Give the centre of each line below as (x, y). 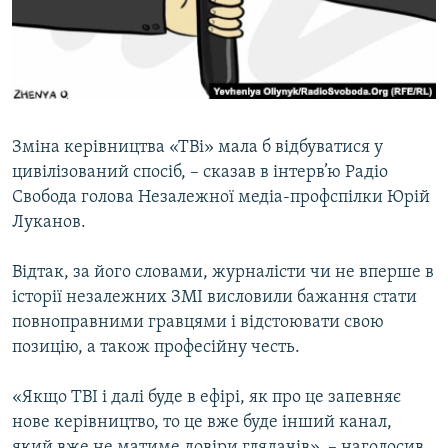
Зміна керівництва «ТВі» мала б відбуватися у (197, 148)
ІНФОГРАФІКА (74, 126)
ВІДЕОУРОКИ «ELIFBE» (101, 18)
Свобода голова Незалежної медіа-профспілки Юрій (221, 198)
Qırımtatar (57, 71)
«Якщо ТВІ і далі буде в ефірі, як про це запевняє (206, 398)
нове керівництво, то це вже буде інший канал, (202, 423)
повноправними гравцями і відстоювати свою (198, 323)
